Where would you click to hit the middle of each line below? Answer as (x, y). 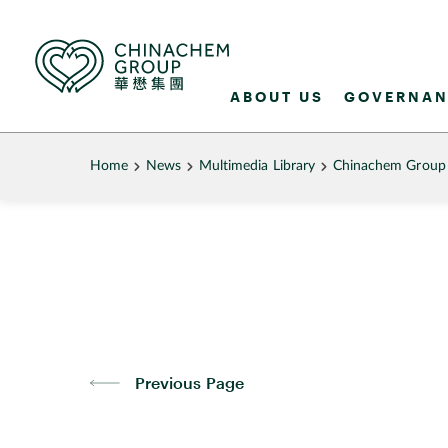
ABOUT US (276, 96)
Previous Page (189, 382)
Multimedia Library (257, 166)
